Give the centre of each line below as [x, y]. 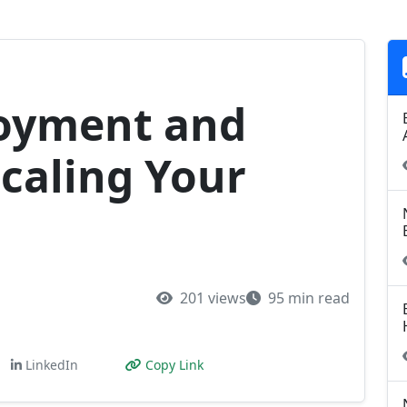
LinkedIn [52, 365]
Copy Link [174, 365]
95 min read [307, 298]
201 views [211, 298]
